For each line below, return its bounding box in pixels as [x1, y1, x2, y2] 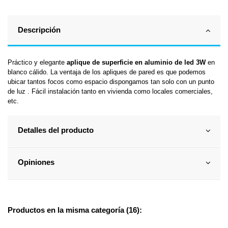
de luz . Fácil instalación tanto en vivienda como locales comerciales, [8, 87, 213, 95]
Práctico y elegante [8, 58, 67, 66]
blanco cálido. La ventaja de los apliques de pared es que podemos [8, 68, 206, 76]
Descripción [17, 25, 61, 34]
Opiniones [17, 158, 54, 166]
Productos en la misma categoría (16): [8, 206, 142, 215]
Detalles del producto [17, 126, 94, 134]
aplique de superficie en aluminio [67, 58, 173, 66]
